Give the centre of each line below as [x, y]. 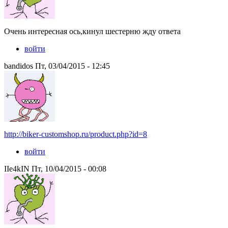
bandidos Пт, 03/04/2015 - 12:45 [57, 66]
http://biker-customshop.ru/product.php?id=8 [76, 134]
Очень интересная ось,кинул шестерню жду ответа [92, 32]
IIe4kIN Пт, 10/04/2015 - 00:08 [55, 169]
